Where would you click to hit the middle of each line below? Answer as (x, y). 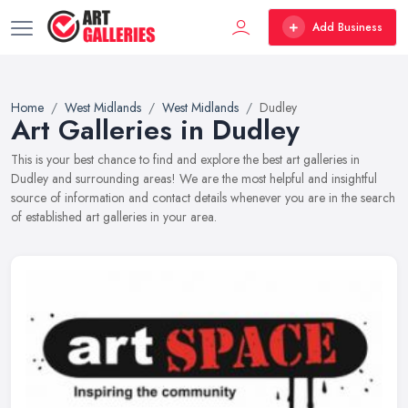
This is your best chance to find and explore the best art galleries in (185, 159)
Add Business (347, 27)
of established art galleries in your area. (114, 217)
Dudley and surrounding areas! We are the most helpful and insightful (194, 178)
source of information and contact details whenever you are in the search (203, 198)
